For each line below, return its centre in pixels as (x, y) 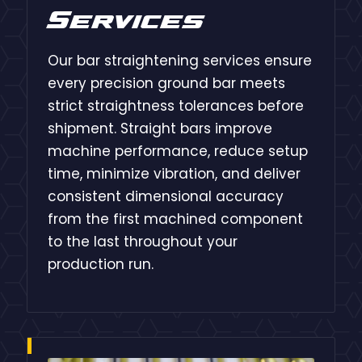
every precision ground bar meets (166, 84)
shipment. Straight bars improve (160, 129)
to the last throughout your (143, 242)
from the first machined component (175, 219)
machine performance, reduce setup (178, 152)
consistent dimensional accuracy (166, 197)
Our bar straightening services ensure (180, 61)
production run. (101, 265)
